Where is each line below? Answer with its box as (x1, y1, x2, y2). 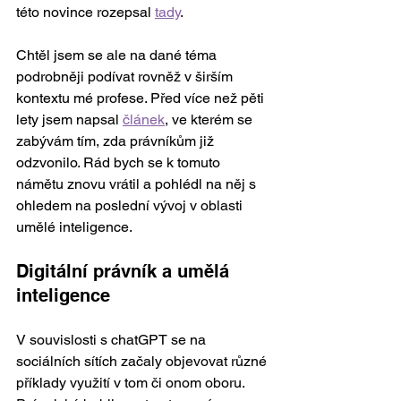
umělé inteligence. (16, 218, 135, 235)
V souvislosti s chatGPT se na (16, 331, 209, 348)
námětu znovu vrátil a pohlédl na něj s (16, 175, 260, 192)
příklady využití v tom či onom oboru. (16, 374, 248, 391)
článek (123, 111, 165, 128)
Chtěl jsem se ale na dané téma (16, 47, 220, 64)
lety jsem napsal (16, 111, 123, 128)
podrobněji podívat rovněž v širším (16, 68, 236, 85)
